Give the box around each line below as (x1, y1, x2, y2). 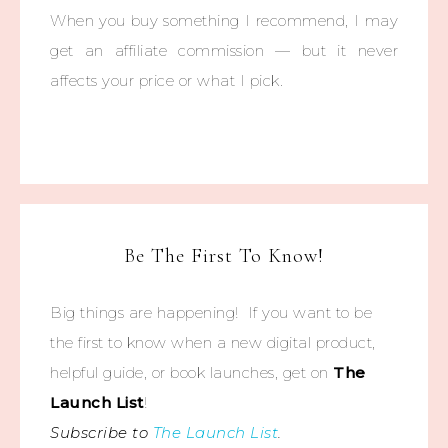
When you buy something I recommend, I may (50, 11, 398, 30)
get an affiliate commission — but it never (50, 41, 398, 60)
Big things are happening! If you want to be (50, 303, 372, 322)
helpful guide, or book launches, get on (50, 363, 333, 382)
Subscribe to (50, 423, 153, 442)
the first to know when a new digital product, (50, 333, 376, 352)
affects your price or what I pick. (50, 71, 283, 90)
